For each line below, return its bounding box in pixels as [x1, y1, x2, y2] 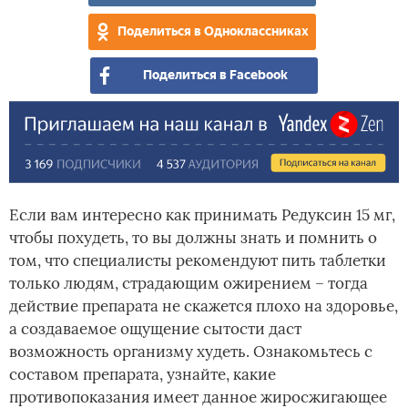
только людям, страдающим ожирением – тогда [9, 273, 368, 294]
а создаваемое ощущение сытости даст [9, 319, 301, 340]
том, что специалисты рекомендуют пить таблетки [9, 250, 386, 271]
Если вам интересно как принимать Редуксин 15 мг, [9, 205, 395, 226]
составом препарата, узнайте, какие [9, 364, 276, 385]
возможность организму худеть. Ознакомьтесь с [9, 342, 372, 362]
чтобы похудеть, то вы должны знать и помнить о [9, 228, 377, 249]
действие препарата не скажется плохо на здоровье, [9, 296, 398, 317]
